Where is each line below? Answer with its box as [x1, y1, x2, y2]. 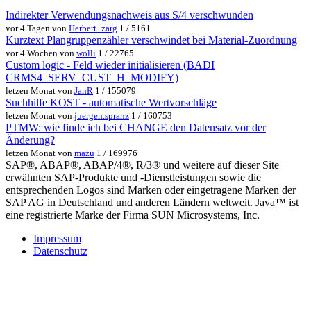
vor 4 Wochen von [6, 48, 76, 59]
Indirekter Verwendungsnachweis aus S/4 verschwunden [6, 9, 253, 22]
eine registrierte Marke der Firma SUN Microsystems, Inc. [6, 209, 260, 221]
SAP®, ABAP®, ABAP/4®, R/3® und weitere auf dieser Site [6, 159, 279, 171]
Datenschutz [33, 245, 87, 258]
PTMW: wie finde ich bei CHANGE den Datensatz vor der [6, 121, 266, 134]
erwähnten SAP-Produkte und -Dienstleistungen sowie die [6, 171, 261, 184]
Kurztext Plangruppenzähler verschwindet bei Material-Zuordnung [6, 34, 297, 47]
